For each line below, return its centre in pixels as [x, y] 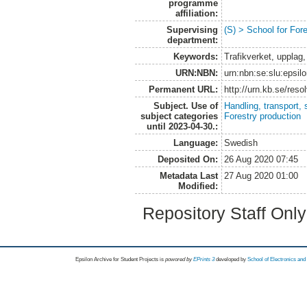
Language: [195, 143]
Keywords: [195, 56]
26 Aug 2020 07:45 [261, 159]
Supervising [192, 29]
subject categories [179, 116]
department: [192, 40]
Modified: [198, 186]
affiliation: [196, 13]
